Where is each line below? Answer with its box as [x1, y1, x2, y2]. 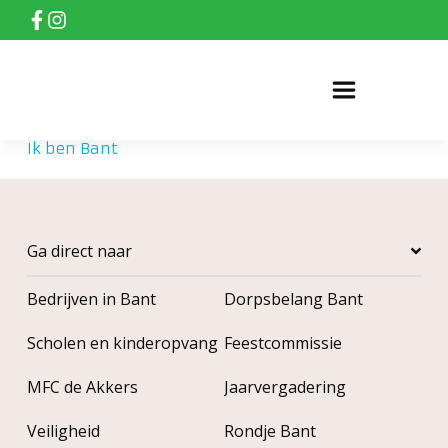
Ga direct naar [26, 240, 132, 262]
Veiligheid [26, 420, 100, 442]
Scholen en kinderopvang [26, 332, 218, 354]
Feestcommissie [223, 332, 342, 354]
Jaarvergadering [223, 376, 346, 398]
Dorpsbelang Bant [223, 288, 363, 310]
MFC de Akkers [26, 376, 138, 398]
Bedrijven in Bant [26, 288, 156, 310]
